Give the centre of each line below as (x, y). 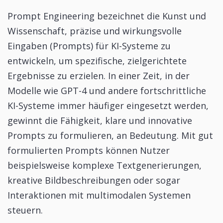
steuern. (25, 210)
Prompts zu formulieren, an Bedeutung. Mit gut (110, 136)
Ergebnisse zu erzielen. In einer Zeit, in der (99, 76)
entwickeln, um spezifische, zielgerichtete (97, 61)
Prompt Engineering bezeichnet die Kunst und (107, 16)
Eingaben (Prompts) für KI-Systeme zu (89, 46)
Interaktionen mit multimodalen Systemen (99, 195)
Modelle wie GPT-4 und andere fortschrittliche (107, 91)
